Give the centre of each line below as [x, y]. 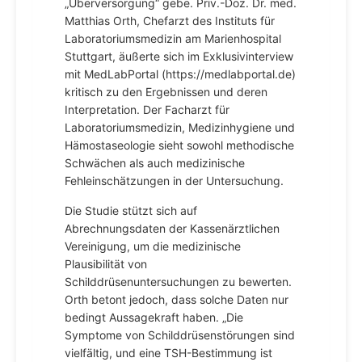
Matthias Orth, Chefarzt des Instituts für [170, 21]
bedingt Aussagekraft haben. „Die [154, 317]
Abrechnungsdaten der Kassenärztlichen [172, 228]
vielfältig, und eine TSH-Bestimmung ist [168, 353]
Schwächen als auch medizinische [155, 163]
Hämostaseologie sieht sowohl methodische [179, 145]
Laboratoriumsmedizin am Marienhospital [173, 38]
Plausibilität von [106, 264]
